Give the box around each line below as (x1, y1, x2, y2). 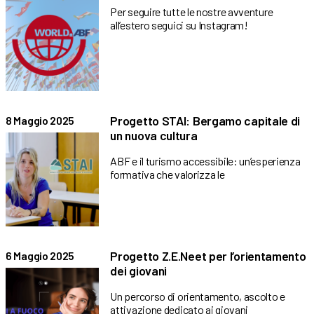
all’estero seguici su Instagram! (110, 18, 248, 32)
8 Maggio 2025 (6, 114, 75, 128)
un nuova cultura (110, 128, 198, 144)
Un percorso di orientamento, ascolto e (110, 289, 285, 303)
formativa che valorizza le (110, 168, 225, 182)
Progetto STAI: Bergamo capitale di (110, 113, 301, 129)
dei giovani (110, 262, 168, 278)
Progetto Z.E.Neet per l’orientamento (110, 247, 306, 264)
